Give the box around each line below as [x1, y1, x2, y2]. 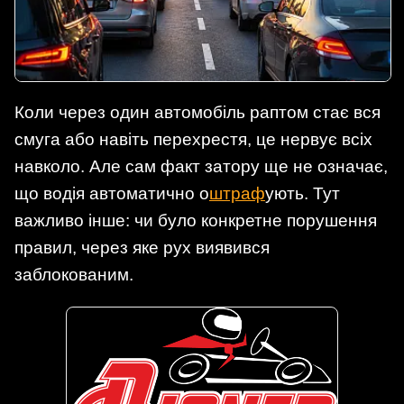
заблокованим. [14, 264, 133, 284]
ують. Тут [265, 183, 340, 203]
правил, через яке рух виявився [14, 237, 270, 257]
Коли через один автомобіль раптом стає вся [14, 102, 381, 122]
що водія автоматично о [14, 183, 209, 203]
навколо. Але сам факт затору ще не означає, [14, 156, 388, 176]
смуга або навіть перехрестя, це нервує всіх [14, 129, 372, 149]
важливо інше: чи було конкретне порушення [14, 210, 377, 230]
